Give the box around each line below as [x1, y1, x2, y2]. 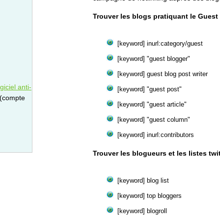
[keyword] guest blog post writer [117, 70, 208, 78]
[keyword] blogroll [117, 207, 167, 215]
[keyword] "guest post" [117, 85, 182, 93]
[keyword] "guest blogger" [117, 55, 190, 62]
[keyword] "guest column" [117, 116, 190, 123]
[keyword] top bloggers [117, 192, 182, 199]
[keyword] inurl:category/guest [117, 40, 203, 47]
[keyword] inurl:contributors [117, 131, 194, 138]
